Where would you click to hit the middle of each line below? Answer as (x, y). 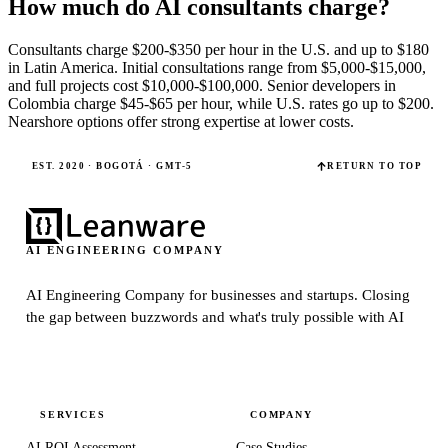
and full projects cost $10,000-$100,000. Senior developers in (202, 85)
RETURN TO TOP (374, 166)
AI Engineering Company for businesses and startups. (194, 294)
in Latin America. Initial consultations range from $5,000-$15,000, (217, 67)
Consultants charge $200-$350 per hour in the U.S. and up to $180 (218, 49)
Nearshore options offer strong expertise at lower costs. (181, 121)
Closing (386, 294)
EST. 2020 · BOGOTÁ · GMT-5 (112, 166)
